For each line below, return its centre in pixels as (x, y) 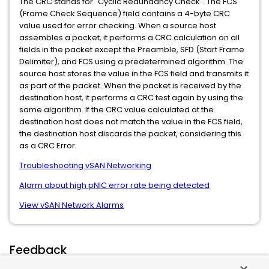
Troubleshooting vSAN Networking (85, 165)
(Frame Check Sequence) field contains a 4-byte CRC (125, 13)
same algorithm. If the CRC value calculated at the (116, 109)
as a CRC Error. (48, 145)
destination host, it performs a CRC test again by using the (131, 97)
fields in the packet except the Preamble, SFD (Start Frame (132, 49)
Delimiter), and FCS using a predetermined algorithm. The (131, 61)
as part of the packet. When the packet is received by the (130, 85)
